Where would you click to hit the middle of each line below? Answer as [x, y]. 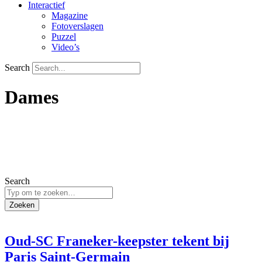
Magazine [70, 15]
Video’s [65, 47]
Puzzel [64, 37]
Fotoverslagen [77, 26]
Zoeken [22, 205]
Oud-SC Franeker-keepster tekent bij [117, 241]
